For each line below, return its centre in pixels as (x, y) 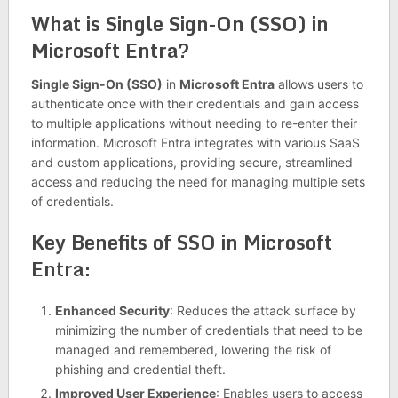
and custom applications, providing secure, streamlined (191, 162)
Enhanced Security (112, 310)
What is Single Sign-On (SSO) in (179, 24)
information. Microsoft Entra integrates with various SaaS (195, 143)
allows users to (318, 84)
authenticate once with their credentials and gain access (195, 103)
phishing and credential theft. (140, 369)
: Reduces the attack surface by (263, 310)
